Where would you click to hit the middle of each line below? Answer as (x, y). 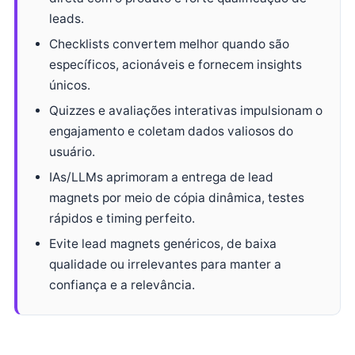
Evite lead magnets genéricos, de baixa (163, 244)
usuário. (72, 152)
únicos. (70, 85)
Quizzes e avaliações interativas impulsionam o (186, 111)
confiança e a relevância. (122, 285)
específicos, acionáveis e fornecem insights (176, 65)
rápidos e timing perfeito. (122, 218)
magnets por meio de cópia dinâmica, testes (177, 198)
